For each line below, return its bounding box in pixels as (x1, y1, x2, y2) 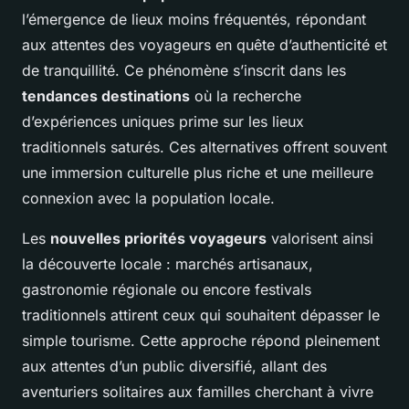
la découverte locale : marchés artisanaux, (22, 255, 313, 274)
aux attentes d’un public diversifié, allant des (22, 357, 327, 376)
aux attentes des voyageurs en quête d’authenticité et (22, 36, 387, 55)
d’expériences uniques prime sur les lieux (22, 112, 304, 131)
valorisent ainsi (267, 229, 373, 248)
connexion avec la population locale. (22, 189, 275, 208)
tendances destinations (22, 87, 190, 106)
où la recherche (190, 87, 301, 106)
